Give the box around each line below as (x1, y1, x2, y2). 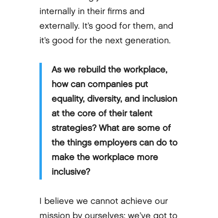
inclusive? (51, 167, 90, 176)
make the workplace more (51, 153, 158, 162)
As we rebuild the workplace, (51, 65, 167, 74)
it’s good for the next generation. (39, 36, 171, 45)
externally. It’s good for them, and (39, 21, 173, 30)
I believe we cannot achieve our (39, 197, 168, 205)
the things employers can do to (51, 138, 178, 147)
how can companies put (51, 80, 148, 89)
